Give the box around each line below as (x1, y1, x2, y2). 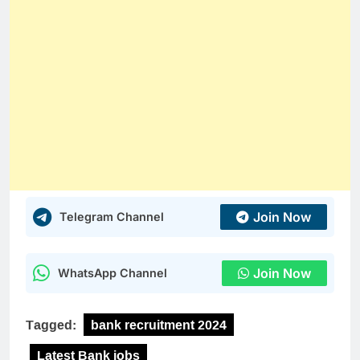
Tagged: (26, 312, 80, 337)
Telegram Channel (59, 209, 164, 223)
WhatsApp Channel (58, 265, 167, 280)
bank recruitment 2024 (91, 312, 227, 337)
